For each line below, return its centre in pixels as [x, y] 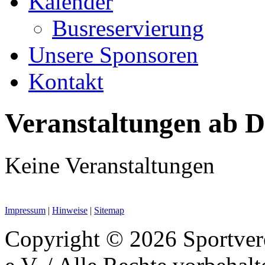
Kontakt [66, 81]
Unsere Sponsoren [113, 54]
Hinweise [70, 210]
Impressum [25, 210]
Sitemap [109, 210]
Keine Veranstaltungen [110, 165]
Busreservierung [128, 28]
